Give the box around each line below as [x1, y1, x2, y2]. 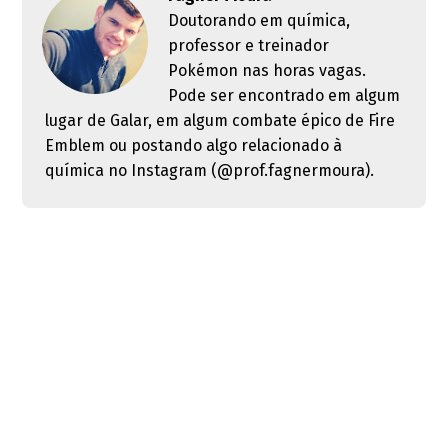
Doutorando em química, [168, 10, 351, 30]
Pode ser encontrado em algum [168, 85, 401, 105]
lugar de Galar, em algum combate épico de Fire [44, 110, 395, 130]
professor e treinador [168, 35, 330, 55]
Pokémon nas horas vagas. [168, 60, 367, 80]
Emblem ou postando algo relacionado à [44, 135, 342, 155]
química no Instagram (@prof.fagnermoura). [44, 160, 374, 180]
